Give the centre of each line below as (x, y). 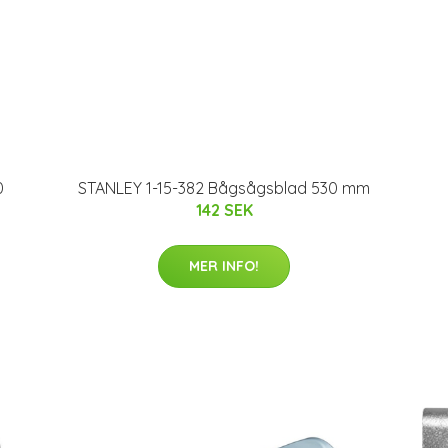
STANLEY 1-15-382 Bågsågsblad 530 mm (224, 188)
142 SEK (224, 210)
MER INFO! (224, 266)
